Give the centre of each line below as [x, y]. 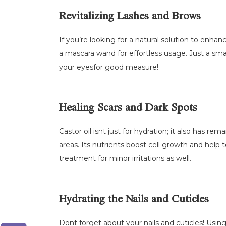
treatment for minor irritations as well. [125, 159]
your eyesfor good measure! [109, 67]
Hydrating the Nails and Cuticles [134, 201]
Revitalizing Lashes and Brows [130, 17]
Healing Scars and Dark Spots [128, 109]
